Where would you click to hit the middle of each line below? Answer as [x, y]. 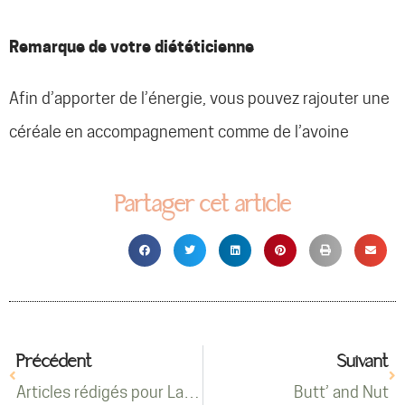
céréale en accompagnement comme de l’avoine [179, 132]
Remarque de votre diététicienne [132, 47]
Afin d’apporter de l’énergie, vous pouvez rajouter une [199, 99]
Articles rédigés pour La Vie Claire [192, 392]
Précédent [54, 362]
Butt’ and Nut [341, 392]
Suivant [363, 362]
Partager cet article [202, 205]
